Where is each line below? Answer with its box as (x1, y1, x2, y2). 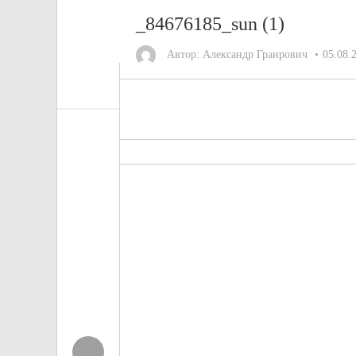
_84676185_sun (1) (136, 14, 284, 34)
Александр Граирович (203, 48, 308, 60)
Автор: (164, 48, 203, 60)
